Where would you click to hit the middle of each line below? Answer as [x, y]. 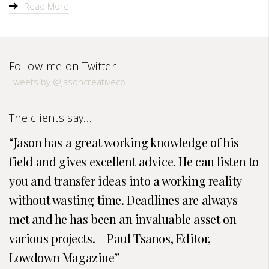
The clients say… [50, 117]
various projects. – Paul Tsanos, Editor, [110, 238]
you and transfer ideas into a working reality [125, 180]
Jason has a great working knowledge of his [126, 142]
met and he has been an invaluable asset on [123, 219]
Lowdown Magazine [62, 257]
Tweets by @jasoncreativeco [67, 81]
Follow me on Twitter [63, 66]
